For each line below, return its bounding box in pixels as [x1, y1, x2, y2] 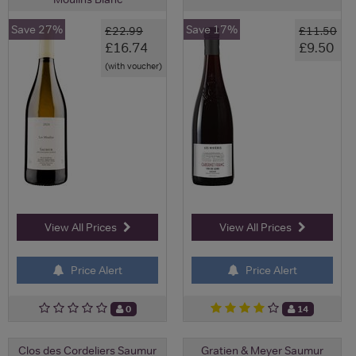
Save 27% [11, 21, 63, 37]
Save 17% [186, 21, 238, 37]
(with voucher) [105, 59, 162, 72]
